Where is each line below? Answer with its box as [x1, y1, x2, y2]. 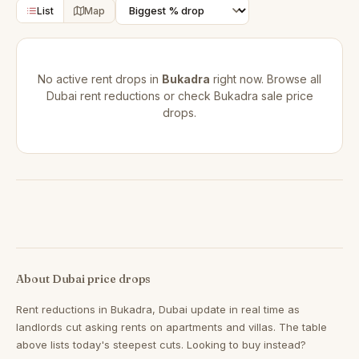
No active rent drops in [38, 72, 162, 86]
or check [159, 89, 214, 103]
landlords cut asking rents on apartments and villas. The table [16, 321, 327, 333]
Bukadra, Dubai [111, 303, 188, 316]
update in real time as [188, 303, 300, 316]
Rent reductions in [16, 303, 111, 316]
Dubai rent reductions [46, 89, 160, 103]
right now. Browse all [210, 72, 321, 86]
